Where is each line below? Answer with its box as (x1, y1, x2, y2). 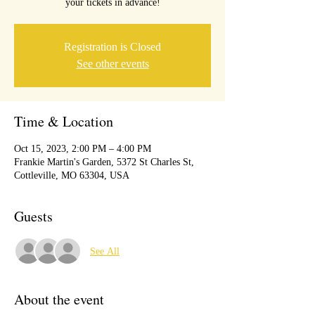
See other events (76, 58, 149, 70)
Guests (14, 207, 53, 226)
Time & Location (14, 112, 113, 131)
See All (90, 245, 120, 257)
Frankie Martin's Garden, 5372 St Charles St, (14, 157, 194, 167)
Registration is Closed (64, 41, 161, 53)
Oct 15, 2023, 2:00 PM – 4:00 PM (14, 143, 151, 154)
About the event (14, 290, 104, 309)
